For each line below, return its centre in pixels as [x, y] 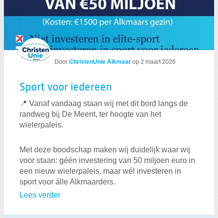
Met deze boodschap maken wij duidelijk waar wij [105, 150]
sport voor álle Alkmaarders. [67, 182]
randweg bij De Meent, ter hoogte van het [90, 114]
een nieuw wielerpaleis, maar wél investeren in [100, 171]
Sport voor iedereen [66, 88]
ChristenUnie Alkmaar [100, 62]
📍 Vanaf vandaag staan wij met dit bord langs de [104, 103]
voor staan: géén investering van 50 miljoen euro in [107, 161]
